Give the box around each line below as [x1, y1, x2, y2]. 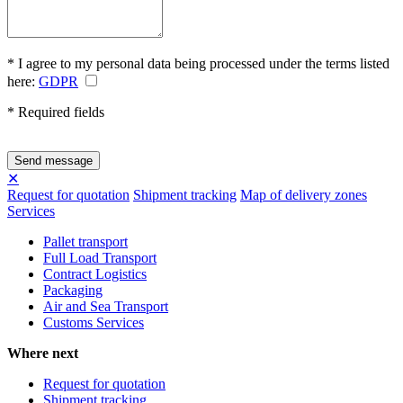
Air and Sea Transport [43, 298, 168, 314]
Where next [7, 345, 78, 361]
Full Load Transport [43, 249, 157, 265]
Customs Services [43, 314, 144, 330]
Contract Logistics [43, 265, 147, 282]
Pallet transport [43, 233, 128, 249]
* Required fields [7, 103, 104, 120]
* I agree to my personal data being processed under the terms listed [7, 55, 390, 71]
